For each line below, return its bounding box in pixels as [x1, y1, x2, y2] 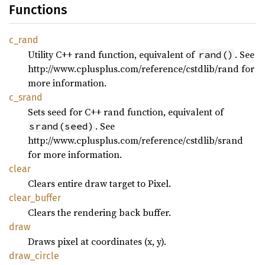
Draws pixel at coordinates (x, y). [28, 235, 166, 248]
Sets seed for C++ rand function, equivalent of [28, 105, 224, 118]
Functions [9, 2, 67, 18]
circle [35, 250, 59, 261]
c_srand [9, 92, 43, 103]
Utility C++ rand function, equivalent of [28, 48, 197, 61]
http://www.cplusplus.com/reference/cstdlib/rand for [28, 62, 254, 75]
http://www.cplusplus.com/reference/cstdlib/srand [28, 134, 243, 147]
